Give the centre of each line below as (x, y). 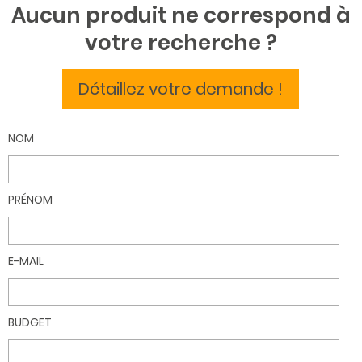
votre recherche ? (181, 43)
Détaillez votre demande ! (181, 89)
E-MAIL (26, 261)
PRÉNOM (30, 200)
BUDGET (30, 323)
